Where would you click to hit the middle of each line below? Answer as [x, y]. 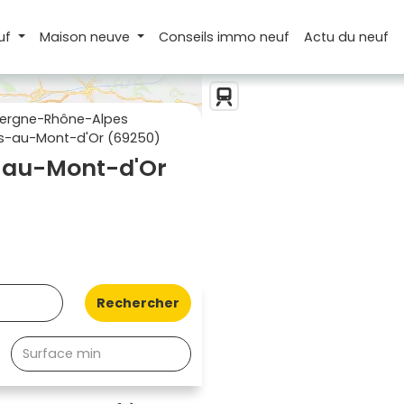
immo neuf [254, 37]
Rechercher [138, 303]
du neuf [364, 37]
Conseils [188, 37]
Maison [64, 37]
